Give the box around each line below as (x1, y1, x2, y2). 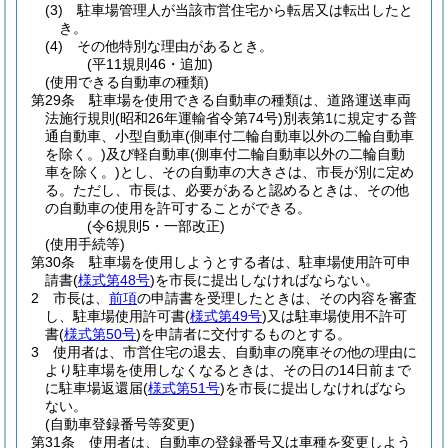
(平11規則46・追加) (87, 56, 214, 72)
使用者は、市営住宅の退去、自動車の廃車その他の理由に (53, 344, 417, 360)
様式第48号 (78, 272, 150, 288)
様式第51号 (148, 380, 220, 396)
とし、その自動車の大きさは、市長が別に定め (120, 164, 414, 180)
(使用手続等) (45, 236, 125, 252)
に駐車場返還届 (45, 380, 143, 396)
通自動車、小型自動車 (45, 128, 185, 144)
